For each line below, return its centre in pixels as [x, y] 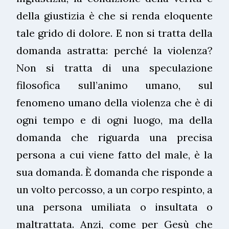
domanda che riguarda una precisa [114, 137]
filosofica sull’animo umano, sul [114, 85]
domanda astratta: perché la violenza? [114, 50]
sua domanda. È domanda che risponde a [114, 172]
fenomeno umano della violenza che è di [114, 102]
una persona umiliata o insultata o [114, 207]
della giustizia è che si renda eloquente [114, 15]
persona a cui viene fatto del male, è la [114, 154]
